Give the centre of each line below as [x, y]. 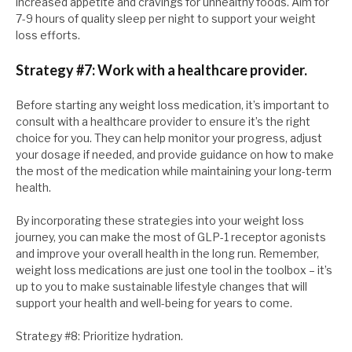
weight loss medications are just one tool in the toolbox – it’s [174, 270]
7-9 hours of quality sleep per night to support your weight [166, 19]
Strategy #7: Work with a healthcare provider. [161, 70]
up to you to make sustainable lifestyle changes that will [161, 287]
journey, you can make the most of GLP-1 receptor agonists [171, 237]
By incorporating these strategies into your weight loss [160, 221]
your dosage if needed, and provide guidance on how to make [175, 155]
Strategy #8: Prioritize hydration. [99, 336]
